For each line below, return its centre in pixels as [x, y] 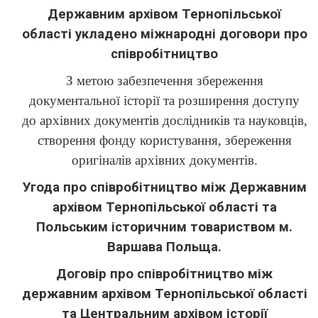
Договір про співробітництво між [164, 274]
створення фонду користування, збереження [164, 140]
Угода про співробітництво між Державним [164, 187]
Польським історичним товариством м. [164, 227]
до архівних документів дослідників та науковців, [164, 120]
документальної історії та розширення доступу [164, 100]
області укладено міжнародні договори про [164, 34]
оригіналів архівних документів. [164, 160]
